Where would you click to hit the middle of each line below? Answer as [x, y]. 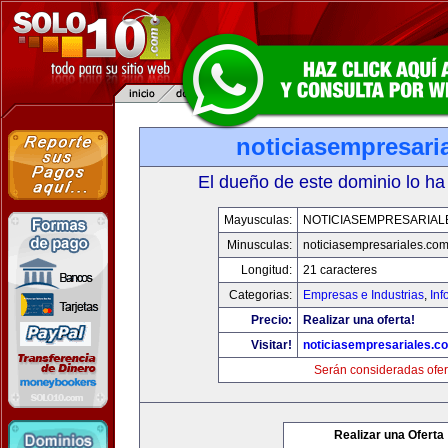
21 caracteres [339, 270]
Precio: [271, 320]
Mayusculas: [257, 220]
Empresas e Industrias [363, 295]
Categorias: [260, 295]
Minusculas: [259, 245]
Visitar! [271, 345]
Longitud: [266, 270]
